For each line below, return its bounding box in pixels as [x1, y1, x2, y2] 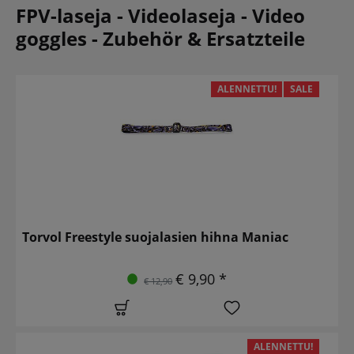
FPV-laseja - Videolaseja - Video [16, 2, 305, 28]
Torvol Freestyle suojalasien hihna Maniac [22, 228, 288, 246]
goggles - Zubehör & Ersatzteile [16, 24, 305, 51]
